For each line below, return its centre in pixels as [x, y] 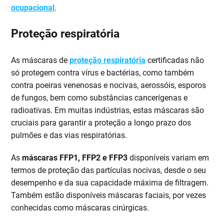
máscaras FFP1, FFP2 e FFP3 [75, 158]
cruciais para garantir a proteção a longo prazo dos [101, 123]
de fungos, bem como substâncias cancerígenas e [99, 98]
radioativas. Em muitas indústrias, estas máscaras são [108, 110]
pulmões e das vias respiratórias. [69, 135]
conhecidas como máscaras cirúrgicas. [80, 208]
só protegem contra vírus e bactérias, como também [103, 73]
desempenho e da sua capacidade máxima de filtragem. [110, 183]
